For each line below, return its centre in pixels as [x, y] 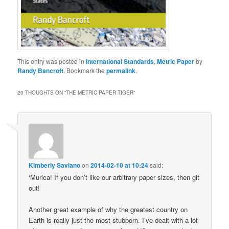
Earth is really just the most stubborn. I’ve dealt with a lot [113, 220]
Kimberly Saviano [55, 165]
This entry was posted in [52, 61]
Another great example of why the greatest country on [108, 210]
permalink [121, 70]
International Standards [120, 61]
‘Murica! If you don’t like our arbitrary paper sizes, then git [114, 177]
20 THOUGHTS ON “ [42, 92]
